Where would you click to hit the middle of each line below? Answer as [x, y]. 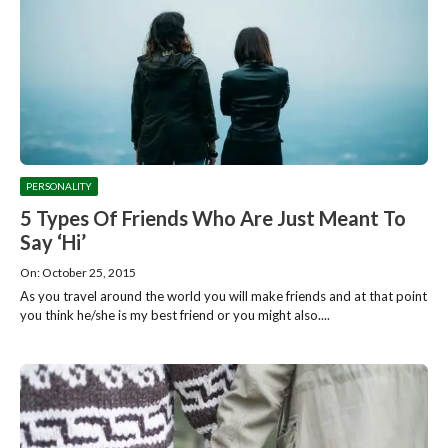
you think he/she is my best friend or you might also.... [175, 314]
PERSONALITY [59, 185]
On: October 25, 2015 [78, 272]
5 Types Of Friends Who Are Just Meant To [213, 217]
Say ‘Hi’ [53, 241]
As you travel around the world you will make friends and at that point [223, 295]
